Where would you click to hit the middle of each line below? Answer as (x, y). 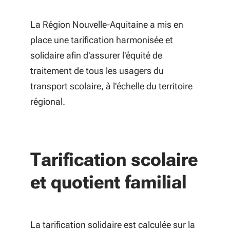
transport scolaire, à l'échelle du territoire (111, 86)
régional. (48, 101)
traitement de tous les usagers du (97, 71)
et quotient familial (108, 182)
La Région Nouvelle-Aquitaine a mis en (107, 24)
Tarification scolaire (114, 160)
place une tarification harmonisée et (102, 40)
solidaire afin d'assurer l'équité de (96, 55)
